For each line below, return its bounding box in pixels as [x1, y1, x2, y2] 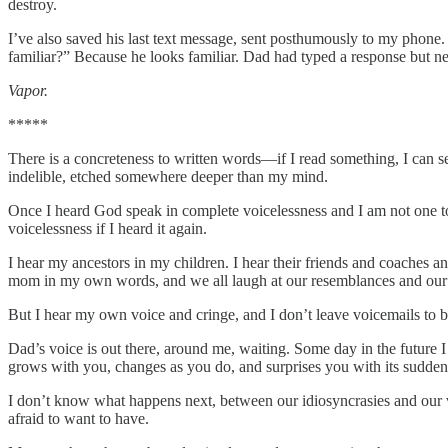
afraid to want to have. [8, 409, 149, 427]
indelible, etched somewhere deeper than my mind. [8, 167, 328, 185]
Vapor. [8, 81, 48, 99]
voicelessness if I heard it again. [8, 219, 207, 237]
